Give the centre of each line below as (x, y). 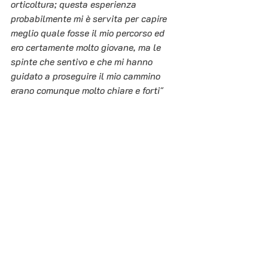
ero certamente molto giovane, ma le (87, 47)
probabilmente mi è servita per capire (90, 19)
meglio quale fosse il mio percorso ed (89, 33)
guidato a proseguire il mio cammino (87, 76)
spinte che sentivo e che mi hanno (83, 62)
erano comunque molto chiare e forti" (87, 90)
